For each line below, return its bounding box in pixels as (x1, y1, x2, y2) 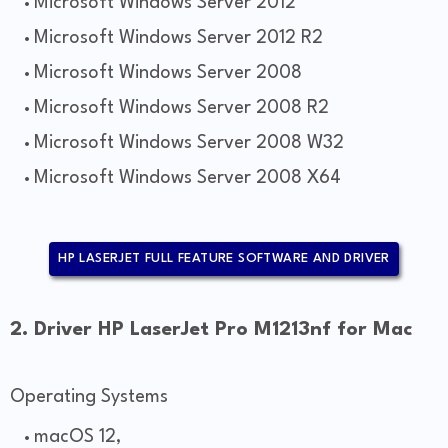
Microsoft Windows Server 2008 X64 (34, 169, 341, 188)
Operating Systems (10, 388, 168, 407)
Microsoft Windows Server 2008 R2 (34, 99, 329, 118)
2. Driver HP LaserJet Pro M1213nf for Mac (10, 320, 412, 341)
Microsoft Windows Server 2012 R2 (34, 29, 323, 48)
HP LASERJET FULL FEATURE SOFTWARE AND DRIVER (58, 252, 390, 266)
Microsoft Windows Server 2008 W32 (34, 134, 344, 153)
